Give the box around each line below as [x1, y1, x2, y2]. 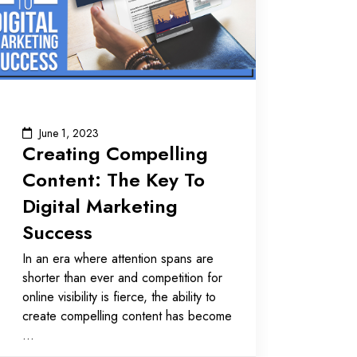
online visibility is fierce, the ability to [22, 287, 216, 306]
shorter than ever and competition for [22, 268, 222, 287]
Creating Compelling [22, 139, 208, 167]
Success [22, 218, 92, 246]
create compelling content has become [22, 306, 232, 325]
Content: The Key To [22, 165, 205, 194]
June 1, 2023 [38, 125, 99, 142]
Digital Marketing [22, 191, 178, 220]
